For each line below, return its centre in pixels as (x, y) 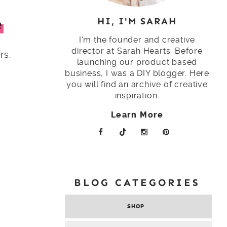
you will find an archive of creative (137, 84)
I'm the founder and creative (137, 40)
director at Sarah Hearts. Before (137, 51)
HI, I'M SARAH (137, 21)
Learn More (137, 115)
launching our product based (137, 62)
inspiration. (137, 95)
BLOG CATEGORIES (137, 182)
